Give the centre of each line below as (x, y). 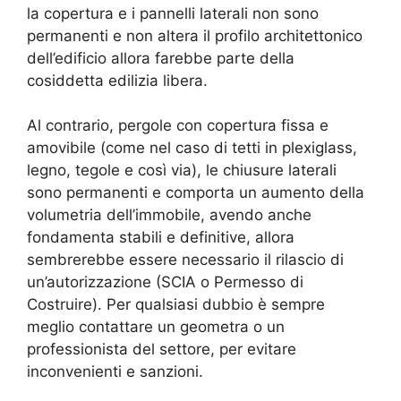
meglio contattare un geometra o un (156, 327)
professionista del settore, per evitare (162, 350)
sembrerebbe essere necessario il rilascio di (185, 260)
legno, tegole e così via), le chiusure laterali (182, 171)
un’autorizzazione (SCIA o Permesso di (165, 282)
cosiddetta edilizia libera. (117, 80)
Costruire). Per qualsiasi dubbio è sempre (176, 305)
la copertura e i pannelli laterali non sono (173, 13)
